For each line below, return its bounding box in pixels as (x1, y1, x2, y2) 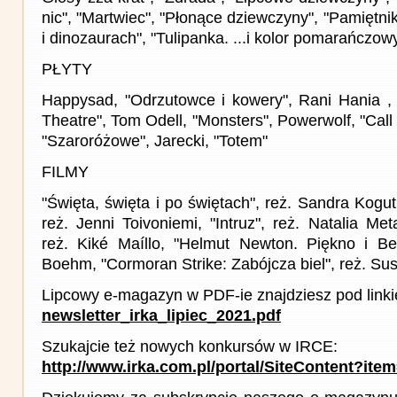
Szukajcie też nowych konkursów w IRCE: (42, 337, 338, 355)
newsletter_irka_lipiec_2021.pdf (42, 306, 281, 324)
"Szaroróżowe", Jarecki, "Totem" (42, 131, 268, 150)
